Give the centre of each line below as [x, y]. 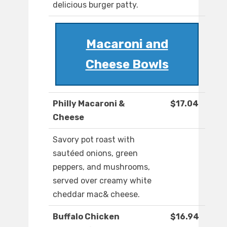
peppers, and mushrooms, [101, 167]
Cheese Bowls [127, 65]
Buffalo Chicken [86, 217]
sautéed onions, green [95, 154]
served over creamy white [102, 181]
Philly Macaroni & [89, 104]
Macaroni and [127, 44]
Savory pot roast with [94, 140]
